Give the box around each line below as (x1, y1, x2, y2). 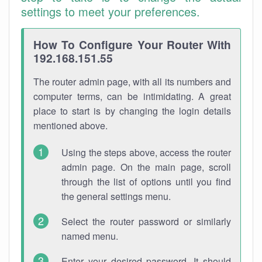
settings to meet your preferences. (21, 3, 200, 20)
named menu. (61, 229, 118, 243)
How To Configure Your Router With (33, 36, 231, 53)
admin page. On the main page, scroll (61, 160, 231, 174)
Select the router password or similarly (61, 215, 231, 228)
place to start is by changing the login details (33, 104, 231, 118)
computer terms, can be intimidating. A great (33, 89, 231, 103)
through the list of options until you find (61, 175, 231, 188)
